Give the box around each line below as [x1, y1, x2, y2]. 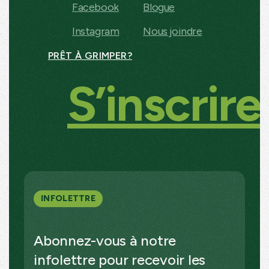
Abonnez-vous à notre [34, 231, 176, 249]
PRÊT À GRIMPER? [48, 49, 132, 61]
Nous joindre [143, 24, 202, 38]
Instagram [72, 24, 119, 38]
